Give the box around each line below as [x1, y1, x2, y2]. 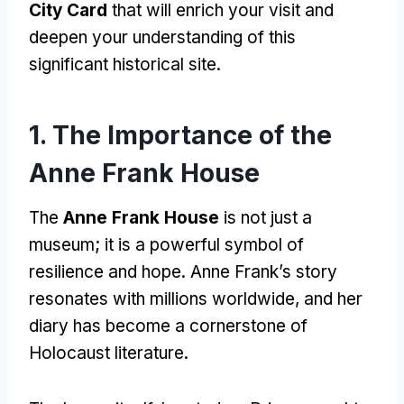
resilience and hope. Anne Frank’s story [29, 261, 337, 282]
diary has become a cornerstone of [29, 315, 308, 336]
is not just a [219, 207, 312, 228]
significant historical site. [29, 53, 221, 75]
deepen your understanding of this [29, 26, 296, 48]
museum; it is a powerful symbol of [29, 234, 304, 255]
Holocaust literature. [29, 342, 188, 363]
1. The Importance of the [29, 119, 332, 151]
